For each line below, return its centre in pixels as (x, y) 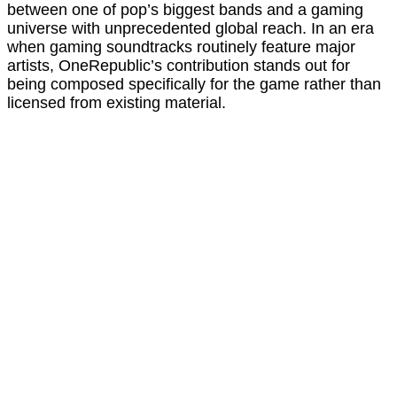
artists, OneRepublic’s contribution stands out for (179, 66)
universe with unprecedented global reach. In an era (191, 29)
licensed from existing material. (117, 103)
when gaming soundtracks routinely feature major (181, 47)
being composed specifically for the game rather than (194, 85)
